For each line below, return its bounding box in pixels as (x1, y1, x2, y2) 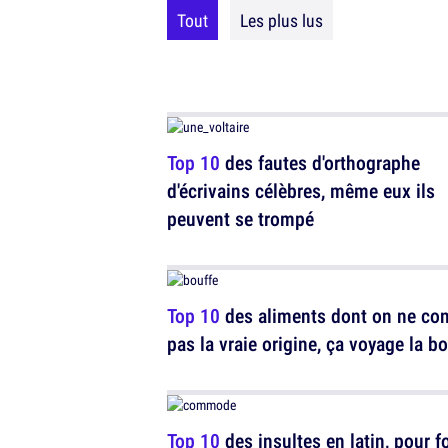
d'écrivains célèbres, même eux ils (167, 177, 435, 204)
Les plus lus (240, 8, 323, 32)
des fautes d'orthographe (220, 149, 420, 176)
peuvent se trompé (167, 205, 314, 232)
